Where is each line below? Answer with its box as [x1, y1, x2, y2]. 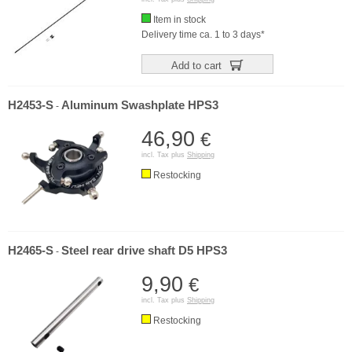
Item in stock [151, 14, 206, 25]
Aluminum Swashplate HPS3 [61, 99, 218, 112]
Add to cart [170, 59, 225, 71]
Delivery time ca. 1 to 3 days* [141, 29, 265, 40]
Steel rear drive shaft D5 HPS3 [61, 244, 227, 257]
